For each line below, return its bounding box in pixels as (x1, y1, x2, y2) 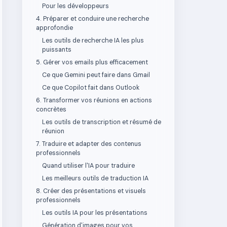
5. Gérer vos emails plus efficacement (36, 58, 148, 66)
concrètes (36, 105, 66, 113)
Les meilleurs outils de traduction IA (42, 174, 148, 182)
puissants (42, 46, 71, 54)
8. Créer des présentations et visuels (36, 187, 146, 195)
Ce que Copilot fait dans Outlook (42, 84, 139, 92)
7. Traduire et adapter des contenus (36, 140, 141, 148)
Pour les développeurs (42, 2, 109, 10)
